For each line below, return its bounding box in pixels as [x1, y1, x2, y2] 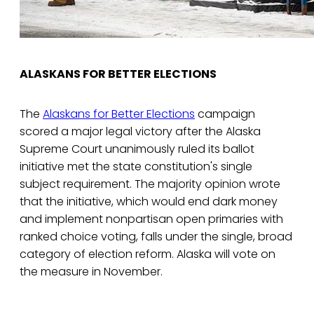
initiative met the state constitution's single [20, 158, 252, 175]
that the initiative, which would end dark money [20, 193, 278, 210]
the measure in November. [20, 264, 163, 280]
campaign [195, 106, 255, 123]
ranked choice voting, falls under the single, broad [20, 228, 292, 245]
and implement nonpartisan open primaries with [20, 211, 283, 228]
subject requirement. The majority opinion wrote [20, 176, 280, 193]
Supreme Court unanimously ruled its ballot [20, 141, 254, 158]
